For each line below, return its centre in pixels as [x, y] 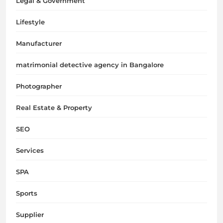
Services [30, 150]
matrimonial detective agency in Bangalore [90, 64]
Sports [27, 193]
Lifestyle [30, 22]
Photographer [39, 86]
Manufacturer [39, 43]
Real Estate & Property [54, 107]
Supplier [30, 214]
